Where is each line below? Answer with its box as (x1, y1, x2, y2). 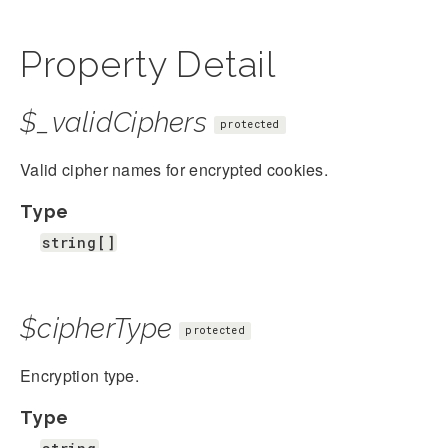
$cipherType (20, 311, 173, 345)
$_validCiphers (20, 105, 207, 139)
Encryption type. (20, 363, 140, 387)
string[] (42, 232, 116, 252)
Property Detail (20, 42, 276, 85)
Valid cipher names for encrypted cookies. (20, 157, 329, 181)
